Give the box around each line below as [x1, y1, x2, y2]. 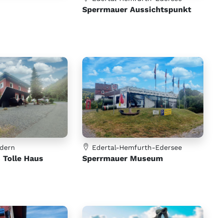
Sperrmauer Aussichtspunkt [82, 5, 192, 15]
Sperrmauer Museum [82, 153, 163, 163]
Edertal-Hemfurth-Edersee [90, 143, 182, 151]
